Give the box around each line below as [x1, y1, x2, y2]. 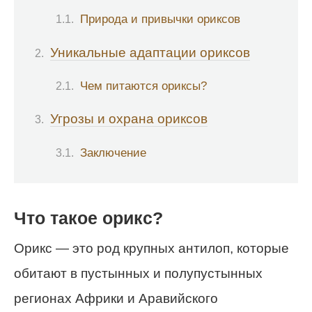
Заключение [80, 145, 146, 159]
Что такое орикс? [14, 208, 163, 228]
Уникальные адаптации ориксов [50, 45, 250, 60]
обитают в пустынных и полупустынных [14, 266, 263, 281]
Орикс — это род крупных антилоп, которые [14, 241, 289, 256]
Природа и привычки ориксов [80, 12, 240, 26]
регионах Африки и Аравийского [14, 291, 218, 306]
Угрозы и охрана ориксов [50, 111, 208, 127]
